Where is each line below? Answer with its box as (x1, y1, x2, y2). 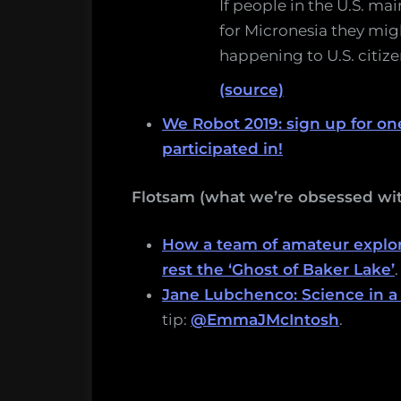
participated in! (162, 140, 283, 158)
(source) (218, 81, 284, 99)
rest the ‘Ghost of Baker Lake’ (162, 260, 395, 279)
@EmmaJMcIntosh (191, 311, 339, 329)
